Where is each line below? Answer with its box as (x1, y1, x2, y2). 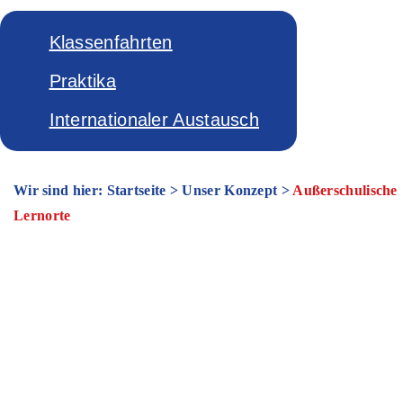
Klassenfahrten (49, 32, 173, 52)
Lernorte (13, 208, 71, 223)
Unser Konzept (182, 183, 278, 198)
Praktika (49, 71, 116, 91)
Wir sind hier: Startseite (13, 183, 166, 198)
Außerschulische (292, 183, 398, 198)
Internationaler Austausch (49, 110, 259, 130)
